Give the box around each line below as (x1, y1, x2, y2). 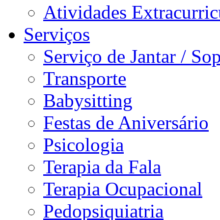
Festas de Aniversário (43, 112, 209, 133)
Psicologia (43, 134, 124, 155)
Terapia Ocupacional (43, 178, 202, 199)
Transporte (43, 68, 126, 89)
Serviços (24, 24, 90, 45)
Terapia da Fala (43, 156, 161, 177)
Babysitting (43, 90, 133, 111)
